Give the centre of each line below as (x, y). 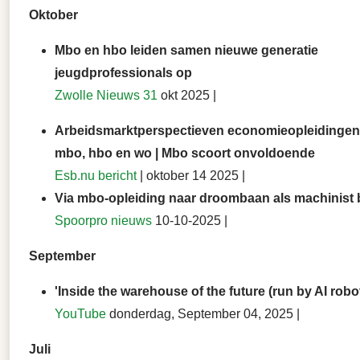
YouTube (80, 314)
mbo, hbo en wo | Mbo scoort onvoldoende (185, 153)
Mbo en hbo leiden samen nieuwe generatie (186, 51)
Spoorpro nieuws (103, 221)
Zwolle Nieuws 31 (106, 96)
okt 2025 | (187, 96)
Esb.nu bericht (96, 176)
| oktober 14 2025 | (191, 176)
